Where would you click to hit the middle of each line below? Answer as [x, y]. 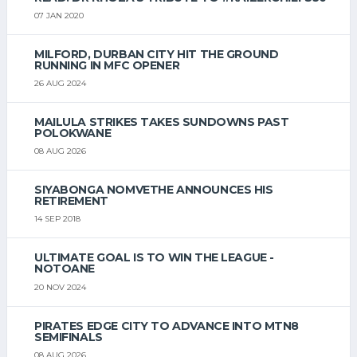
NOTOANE [65, 269]
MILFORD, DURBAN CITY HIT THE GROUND [157, 55]
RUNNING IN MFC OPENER [107, 66]
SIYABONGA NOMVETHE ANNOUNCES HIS [154, 190]
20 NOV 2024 [60, 287]
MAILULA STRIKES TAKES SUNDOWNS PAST [162, 122]
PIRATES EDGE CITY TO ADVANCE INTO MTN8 [167, 326]
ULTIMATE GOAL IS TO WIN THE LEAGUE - [154, 258]
